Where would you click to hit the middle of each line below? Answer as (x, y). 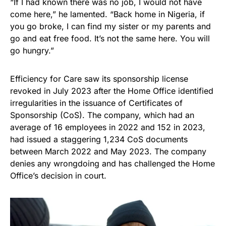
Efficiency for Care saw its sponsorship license (99, 78)
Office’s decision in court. (58, 175)
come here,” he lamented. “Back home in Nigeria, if (107, 14)
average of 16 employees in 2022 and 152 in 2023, (108, 127)
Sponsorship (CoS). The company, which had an (102, 115)
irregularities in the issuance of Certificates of (96, 103)
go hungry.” (32, 50)
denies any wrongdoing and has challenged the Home (112, 163)
